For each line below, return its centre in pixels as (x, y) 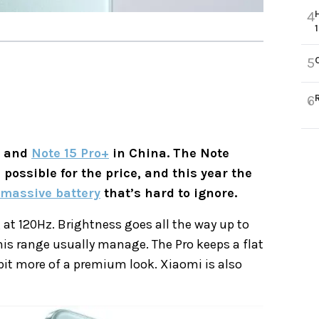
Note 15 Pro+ (70, 153)
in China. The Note (169, 153)
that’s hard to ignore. (169, 193)
